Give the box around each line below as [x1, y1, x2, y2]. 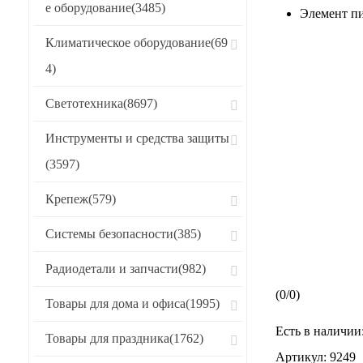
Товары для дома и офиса [45, 297, 186, 310]
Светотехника [45, 96, 123, 110]
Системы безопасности [45, 227, 173, 241]
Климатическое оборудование [45, 36, 211, 49]
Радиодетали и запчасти [45, 262, 178, 275]
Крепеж [45, 192, 88, 206]
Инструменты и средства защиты [45, 131, 229, 145]
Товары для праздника [45, 331, 169, 345]
